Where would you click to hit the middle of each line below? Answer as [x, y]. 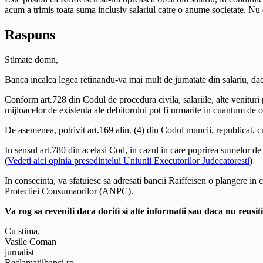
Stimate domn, [31, 59]
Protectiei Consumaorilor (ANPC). [69, 191]
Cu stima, [22, 231]
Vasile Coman [31, 241]
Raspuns [30, 34]
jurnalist [19, 252]
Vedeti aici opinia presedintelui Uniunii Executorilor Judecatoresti [129, 160]
